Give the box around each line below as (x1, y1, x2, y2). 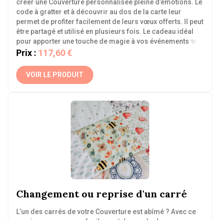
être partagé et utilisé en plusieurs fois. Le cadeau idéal (16, 27, 193, 35)
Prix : (16, 48, 36, 58)
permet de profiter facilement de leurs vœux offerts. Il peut (16, 18, 203, 26)
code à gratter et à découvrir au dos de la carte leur (16, 8, 181, 16)
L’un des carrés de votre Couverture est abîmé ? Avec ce (16, 208, 196, 216)
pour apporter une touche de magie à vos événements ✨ (16, 37, 198, 45)
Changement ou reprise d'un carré (16, 188, 187, 200)
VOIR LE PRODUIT (26, 71, 83, 79)
